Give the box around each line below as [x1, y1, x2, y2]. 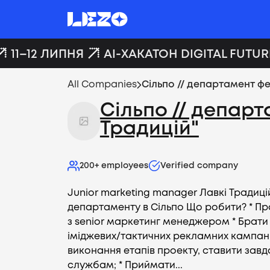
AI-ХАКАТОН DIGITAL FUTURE [96, 48, 269, 60]
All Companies [67, 80, 137, 89]
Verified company [160, 162, 238, 169]
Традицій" [99, 121, 199, 138]
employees [101, 162, 148, 169]
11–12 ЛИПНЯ [4, 48, 77, 60]
